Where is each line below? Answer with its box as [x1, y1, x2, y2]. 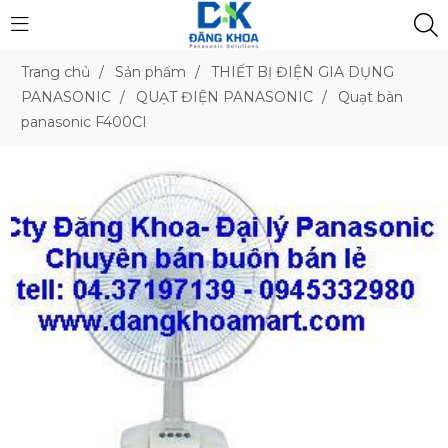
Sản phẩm [114, 63, 186, 81]
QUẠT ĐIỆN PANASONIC [135, 88, 313, 106]
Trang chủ [20, 63, 90, 81]
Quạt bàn [337, 88, 403, 106]
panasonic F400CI [20, 113, 147, 131]
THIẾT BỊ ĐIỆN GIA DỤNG [210, 63, 394, 81]
